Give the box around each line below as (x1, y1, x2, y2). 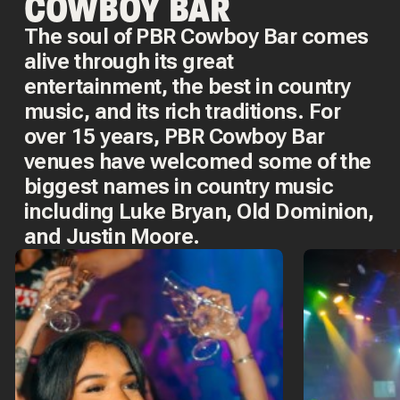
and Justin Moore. (23, 223, 200, 249)
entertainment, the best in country (23, 73, 351, 99)
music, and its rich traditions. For (23, 98, 341, 124)
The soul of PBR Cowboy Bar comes (23, 23, 369, 49)
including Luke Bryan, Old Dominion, (23, 198, 374, 224)
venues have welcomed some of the (23, 148, 371, 174)
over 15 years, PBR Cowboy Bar (23, 123, 326, 149)
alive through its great (23, 48, 234, 74)
